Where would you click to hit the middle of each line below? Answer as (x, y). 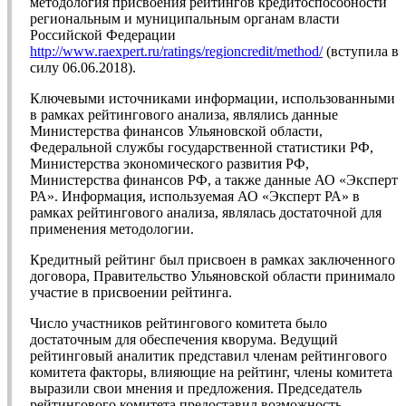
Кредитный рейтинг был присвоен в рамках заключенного (213, 260)
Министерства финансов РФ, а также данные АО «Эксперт (214, 180)
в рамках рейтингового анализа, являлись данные (184, 115)
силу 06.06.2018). (83, 68)
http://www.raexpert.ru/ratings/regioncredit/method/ (176, 52)
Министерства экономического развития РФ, (169, 164)
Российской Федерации (103, 35)
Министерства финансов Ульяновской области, (176, 131)
